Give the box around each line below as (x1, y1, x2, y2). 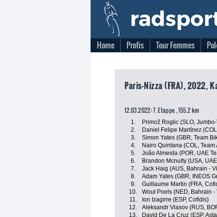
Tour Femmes (156, 39, 195, 51)
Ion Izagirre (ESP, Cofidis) (142, 196, 209, 203)
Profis (126, 39, 144, 51)
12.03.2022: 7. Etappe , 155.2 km (124, 106, 200, 114)
